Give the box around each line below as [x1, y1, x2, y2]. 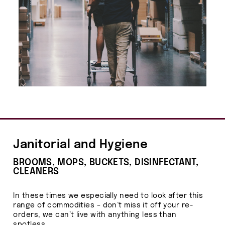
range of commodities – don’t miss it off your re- [13, 201, 193, 209]
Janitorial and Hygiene [13, 139, 148, 151]
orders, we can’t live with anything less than [13, 211, 177, 218]
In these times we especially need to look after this [13, 192, 203, 199]
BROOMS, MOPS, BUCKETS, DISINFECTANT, [13, 158, 199, 167]
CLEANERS [13, 167, 59, 176]
